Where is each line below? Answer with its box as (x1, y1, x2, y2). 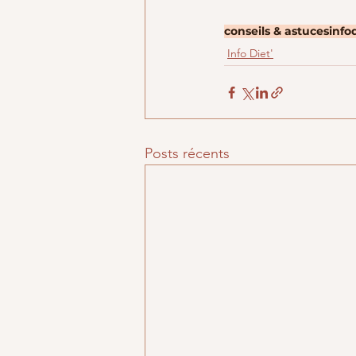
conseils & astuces (224, 24, 329, 38)
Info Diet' (227, 46, 273, 60)
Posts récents (145, 145, 230, 162)
